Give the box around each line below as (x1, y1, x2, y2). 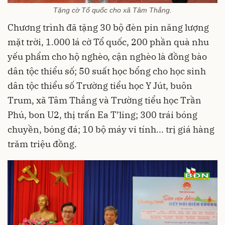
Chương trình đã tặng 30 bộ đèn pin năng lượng (8, 21, 209, 33)
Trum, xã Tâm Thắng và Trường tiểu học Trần (8, 94, 201, 106)
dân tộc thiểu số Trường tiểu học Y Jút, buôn (8, 79, 192, 91)
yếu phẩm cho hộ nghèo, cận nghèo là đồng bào (8, 50, 207, 62)
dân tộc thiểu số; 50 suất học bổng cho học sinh (8, 65, 206, 77)
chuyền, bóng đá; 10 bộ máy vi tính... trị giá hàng (8, 123, 214, 135)
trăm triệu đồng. (8, 138, 77, 150)
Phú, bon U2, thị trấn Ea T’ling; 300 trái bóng (8, 108, 197, 121)
